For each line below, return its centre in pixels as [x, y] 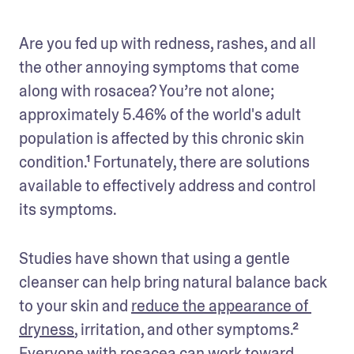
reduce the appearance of [220, 305]
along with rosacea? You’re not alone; [147, 90]
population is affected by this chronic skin [162, 138]
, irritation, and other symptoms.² [186, 329]
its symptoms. [68, 209]
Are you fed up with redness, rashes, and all [168, 43]
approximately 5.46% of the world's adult [160, 114]
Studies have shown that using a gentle [154, 258]
